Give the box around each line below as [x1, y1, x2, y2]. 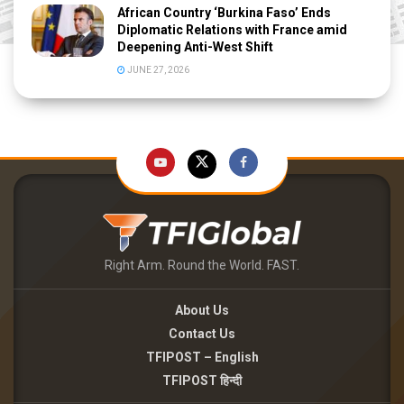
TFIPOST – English [145, 350, 259, 365]
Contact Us [169, 326, 235, 342]
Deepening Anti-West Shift [117, 40, 273, 55]
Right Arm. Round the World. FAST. [105, 258, 299, 273]
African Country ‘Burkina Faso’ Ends [117, 5, 331, 21]
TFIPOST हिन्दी [162, 373, 242, 389]
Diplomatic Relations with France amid [117, 23, 347, 38]
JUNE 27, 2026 [125, 65, 189, 76]
